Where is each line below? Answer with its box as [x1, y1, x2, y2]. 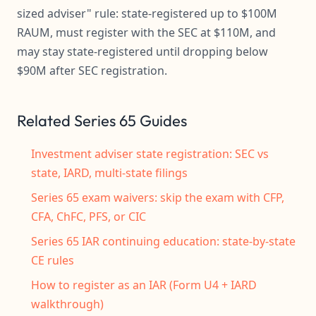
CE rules [31, 253, 74, 268]
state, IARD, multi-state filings [31, 165, 188, 181]
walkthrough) [31, 296, 104, 312]
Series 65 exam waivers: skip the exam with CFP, [31, 190, 284, 205]
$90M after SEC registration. [17, 63, 167, 78]
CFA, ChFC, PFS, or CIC [31, 209, 146, 224]
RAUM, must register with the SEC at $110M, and [17, 25, 276, 40]
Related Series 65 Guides [17, 111, 187, 130]
